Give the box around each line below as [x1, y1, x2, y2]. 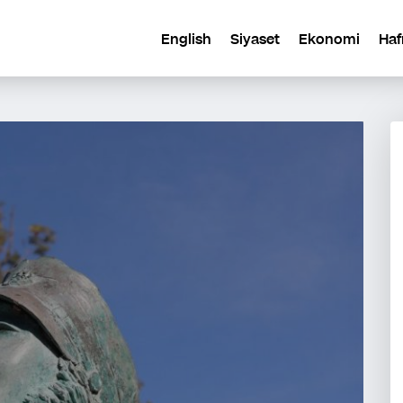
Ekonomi [299, 28, 360, 49]
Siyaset [230, 28, 280, 49]
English [161, 28, 211, 49]
